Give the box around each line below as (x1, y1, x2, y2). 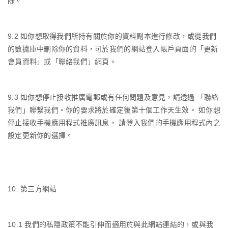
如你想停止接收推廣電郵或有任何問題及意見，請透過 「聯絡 (20, 93, 219, 101)
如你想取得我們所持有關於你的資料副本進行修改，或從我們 (20, 32, 217, 40)
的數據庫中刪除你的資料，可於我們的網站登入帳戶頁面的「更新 (8, 44, 218, 53)
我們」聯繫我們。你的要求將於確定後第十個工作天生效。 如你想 (8, 105, 220, 114)
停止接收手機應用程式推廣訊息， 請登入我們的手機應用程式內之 (8, 118, 220, 127)
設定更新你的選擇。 (8, 131, 73, 139)
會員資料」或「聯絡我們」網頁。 (8, 57, 117, 66)
